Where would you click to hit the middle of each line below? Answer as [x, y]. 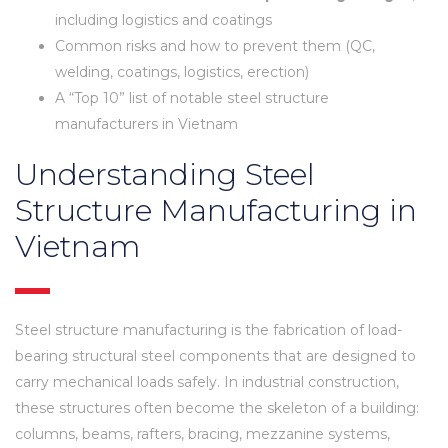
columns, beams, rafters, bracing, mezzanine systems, [202, 433]
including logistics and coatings [163, 19]
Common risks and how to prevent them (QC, [215, 45]
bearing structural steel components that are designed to [215, 355]
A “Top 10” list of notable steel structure [192, 97]
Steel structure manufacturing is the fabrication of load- [208, 329]
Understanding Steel [165, 174]
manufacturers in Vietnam [146, 123]
